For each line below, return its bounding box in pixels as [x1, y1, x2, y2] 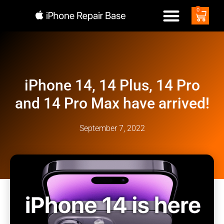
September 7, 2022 [79, 123, 145, 133]
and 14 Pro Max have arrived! [14, 94, 209, 112]
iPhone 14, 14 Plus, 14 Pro [24, 76, 200, 94]
